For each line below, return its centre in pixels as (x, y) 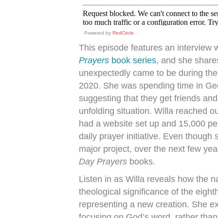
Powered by (98, 33)
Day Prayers (103, 162)
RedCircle (123, 33)
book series (134, 60)
